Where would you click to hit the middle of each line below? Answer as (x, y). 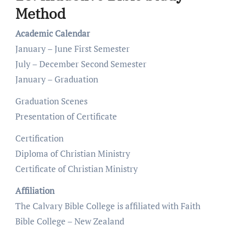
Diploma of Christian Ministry (73, 154)
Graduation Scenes (51, 101)
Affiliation (35, 191)
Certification (39, 138)
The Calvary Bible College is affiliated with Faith (108, 206)
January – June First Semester (72, 49)
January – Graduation (56, 79)
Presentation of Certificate (66, 117)
